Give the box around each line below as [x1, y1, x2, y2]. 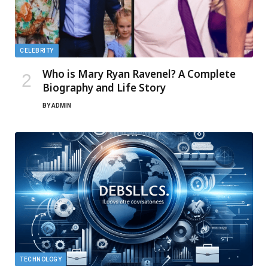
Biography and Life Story [42, 81, 166, 95]
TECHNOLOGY [20, 256, 62, 263]
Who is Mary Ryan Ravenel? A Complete [42, 67, 236, 81]
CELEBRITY [20, 47, 54, 54]
